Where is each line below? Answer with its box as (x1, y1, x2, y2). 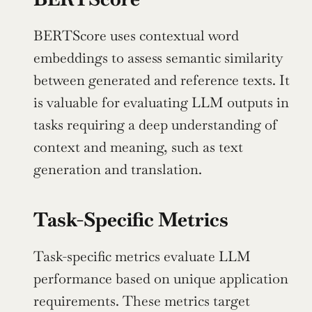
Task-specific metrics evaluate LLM (33, 247, 251, 265)
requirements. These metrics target (33, 291, 250, 310)
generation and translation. (33, 159, 202, 178)
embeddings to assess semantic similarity (33, 48, 283, 67)
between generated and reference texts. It (33, 70, 290, 89)
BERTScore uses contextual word (33, 26, 239, 45)
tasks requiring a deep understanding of (33, 115, 277, 134)
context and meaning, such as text (33, 137, 243, 156)
